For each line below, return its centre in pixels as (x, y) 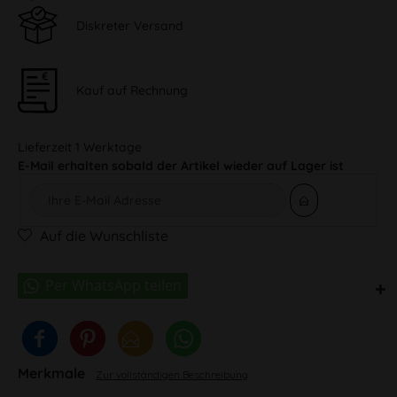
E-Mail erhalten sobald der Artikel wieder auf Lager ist (181, 165)
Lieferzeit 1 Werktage (80, 147)
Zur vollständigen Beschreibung (172, 374)
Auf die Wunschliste (104, 235)
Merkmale (53, 373)
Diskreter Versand (130, 25)
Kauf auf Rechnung (132, 90)
